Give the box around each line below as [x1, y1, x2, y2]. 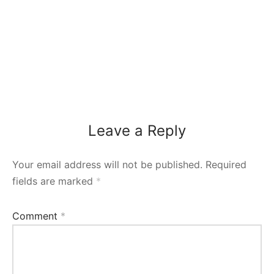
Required [206, 158, 246, 171]
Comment [12, 209, 61, 222]
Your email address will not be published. [12, 158, 202, 171]
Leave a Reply [88, 121, 186, 139]
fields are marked [12, 174, 96, 187]
